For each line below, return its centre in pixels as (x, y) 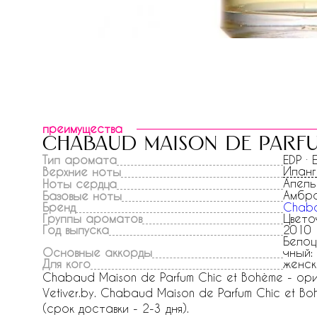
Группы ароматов (92, 218)
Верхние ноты (82, 172)
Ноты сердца (80, 184)
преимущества (82, 128)
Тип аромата (80, 160)
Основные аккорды (97, 252)
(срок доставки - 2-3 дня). (116, 308)
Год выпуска (76, 230)
